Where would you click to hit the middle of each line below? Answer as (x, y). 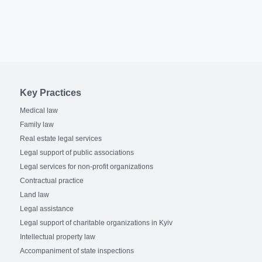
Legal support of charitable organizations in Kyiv (96, 223)
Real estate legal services (61, 139)
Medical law (39, 111)
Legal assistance (47, 209)
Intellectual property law (58, 237)
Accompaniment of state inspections (77, 251)
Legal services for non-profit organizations (87, 167)
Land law (35, 195)
